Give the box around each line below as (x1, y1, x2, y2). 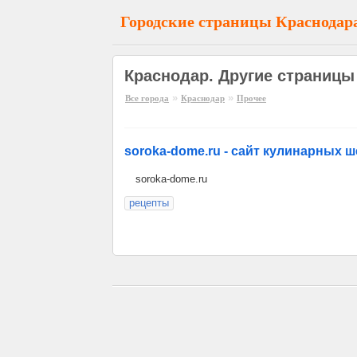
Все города (125, 93, 169, 103)
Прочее (237, 93, 266, 103)
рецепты (129, 197, 169, 209)
